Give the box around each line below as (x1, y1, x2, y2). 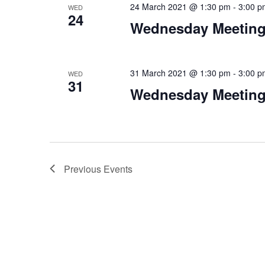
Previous (64, 161, 104, 176)
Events (104, 161, 132, 176)
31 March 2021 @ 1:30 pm (130, 66, 231, 79)
